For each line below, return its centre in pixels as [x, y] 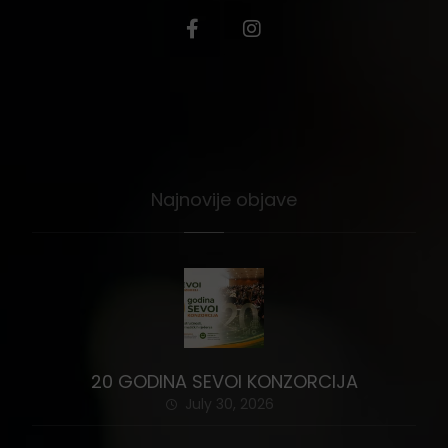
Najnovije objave [224, 200]
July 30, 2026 [229, 404]
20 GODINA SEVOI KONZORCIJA [224, 382]
